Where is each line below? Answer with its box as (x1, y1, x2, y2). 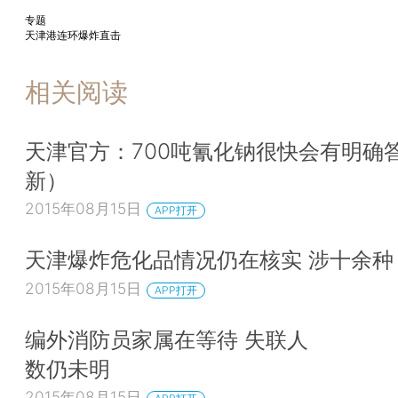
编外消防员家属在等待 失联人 (25, 325, 308, 353)
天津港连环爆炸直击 (25, 28, 121, 43)
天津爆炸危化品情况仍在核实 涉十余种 (25, 246, 394, 274)
